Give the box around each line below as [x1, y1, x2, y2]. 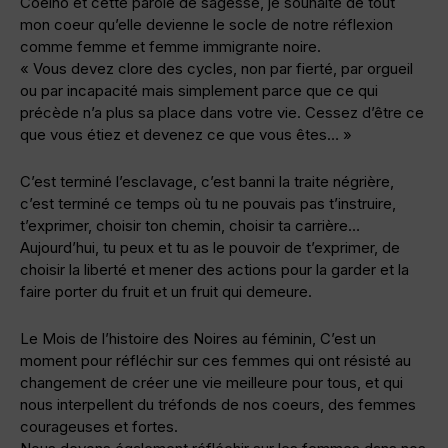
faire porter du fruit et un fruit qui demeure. [20, 282, 312, 302]
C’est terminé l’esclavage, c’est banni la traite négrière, [20, 172, 394, 192]
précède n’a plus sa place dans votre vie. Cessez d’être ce [20, 103, 424, 123]
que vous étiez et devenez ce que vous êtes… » [20, 125, 352, 145]
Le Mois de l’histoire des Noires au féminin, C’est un [20, 329, 376, 349]
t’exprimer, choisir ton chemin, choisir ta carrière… [20, 216, 360, 236]
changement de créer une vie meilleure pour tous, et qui [20, 373, 403, 393]
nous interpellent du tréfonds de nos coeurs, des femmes [20, 395, 416, 415]
